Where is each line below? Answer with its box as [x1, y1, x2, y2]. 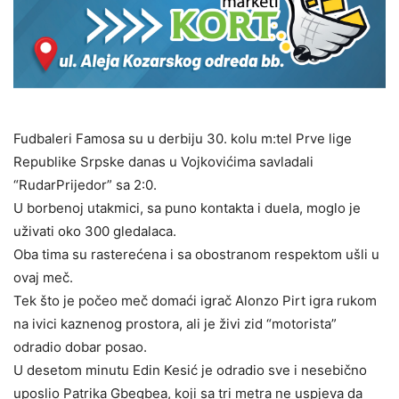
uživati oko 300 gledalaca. [13, 222, 176, 240]
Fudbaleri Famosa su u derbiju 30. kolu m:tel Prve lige [13, 129, 352, 147]
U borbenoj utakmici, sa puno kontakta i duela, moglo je [13, 199, 361, 216]
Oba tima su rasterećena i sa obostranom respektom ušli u [13, 245, 379, 263]
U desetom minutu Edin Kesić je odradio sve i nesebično [13, 361, 367, 379]
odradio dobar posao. [13, 338, 147, 355]
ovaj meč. [13, 268, 73, 286]
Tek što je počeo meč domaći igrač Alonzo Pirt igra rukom [13, 291, 377, 309]
